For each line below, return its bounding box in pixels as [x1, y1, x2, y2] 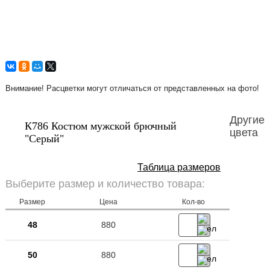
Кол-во [181, 198, 205, 206]
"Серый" [25, 133, 64, 145]
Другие [229, 114, 265, 126]
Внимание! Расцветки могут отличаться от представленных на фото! [5, 84, 259, 93]
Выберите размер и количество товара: [5, 178, 205, 190]
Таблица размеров [137, 162, 221, 172]
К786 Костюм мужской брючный [25, 120, 177, 132]
